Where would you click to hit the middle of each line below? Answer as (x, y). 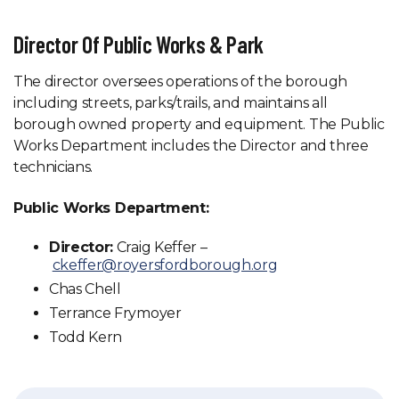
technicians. (53, 167)
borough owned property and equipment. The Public (199, 124)
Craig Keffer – (160, 247)
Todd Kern (86, 337)
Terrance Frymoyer (115, 313)
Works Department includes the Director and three (191, 146)
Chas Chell (85, 289)
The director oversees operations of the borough (180, 81)
